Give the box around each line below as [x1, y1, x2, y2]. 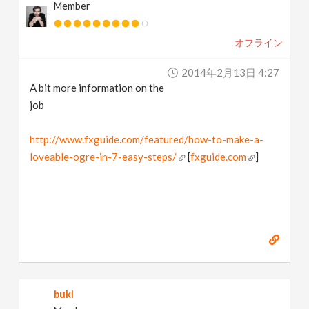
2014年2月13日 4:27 [181, 66, 279, 79]
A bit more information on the [30, 81, 165, 94]
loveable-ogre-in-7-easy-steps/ [30, 150, 177, 163]
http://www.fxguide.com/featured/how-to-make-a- [30, 133, 264, 146]
